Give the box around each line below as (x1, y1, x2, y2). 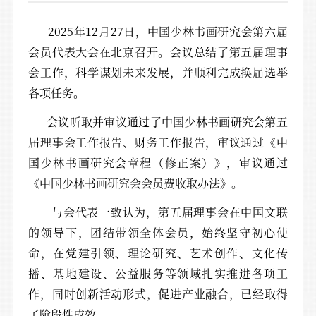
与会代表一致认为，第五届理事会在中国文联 (28, 204, 288, 221)
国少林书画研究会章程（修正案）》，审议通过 (28, 154, 288, 171)
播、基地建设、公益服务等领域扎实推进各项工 (28, 265, 288, 282)
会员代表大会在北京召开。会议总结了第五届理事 (28, 44, 288, 61)
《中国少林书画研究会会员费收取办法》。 (28, 175, 243, 192)
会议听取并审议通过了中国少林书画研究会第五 (28, 114, 288, 130)
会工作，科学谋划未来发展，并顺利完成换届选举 (28, 64, 288, 81)
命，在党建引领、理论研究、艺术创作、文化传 (28, 245, 288, 262)
